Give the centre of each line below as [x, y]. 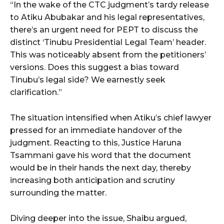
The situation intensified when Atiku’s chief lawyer [111, 118]
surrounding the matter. [58, 193]
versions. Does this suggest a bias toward [94, 67]
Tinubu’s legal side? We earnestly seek [88, 80]
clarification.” [36, 92]
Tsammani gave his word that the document [100, 155]
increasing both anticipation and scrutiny [92, 180]
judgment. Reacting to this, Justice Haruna [96, 143]
